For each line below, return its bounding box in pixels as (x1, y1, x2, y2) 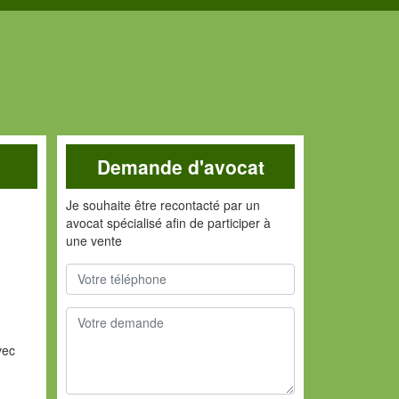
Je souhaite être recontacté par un (66, 196, 261, 214)
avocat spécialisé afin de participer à (66, 214, 272, 232)
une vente (66, 232, 123, 249)
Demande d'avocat (96, 153, 265, 180)
